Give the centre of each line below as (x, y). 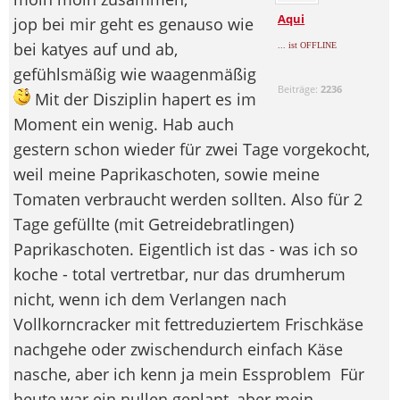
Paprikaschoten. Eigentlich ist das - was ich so (186, 249)
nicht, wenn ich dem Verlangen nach (150, 299)
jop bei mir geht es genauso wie (133, 24)
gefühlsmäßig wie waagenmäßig (135, 74)
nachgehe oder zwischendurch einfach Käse (178, 349)
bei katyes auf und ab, (96, 49)
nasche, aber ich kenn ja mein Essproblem (175, 374)
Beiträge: (300, 88)
